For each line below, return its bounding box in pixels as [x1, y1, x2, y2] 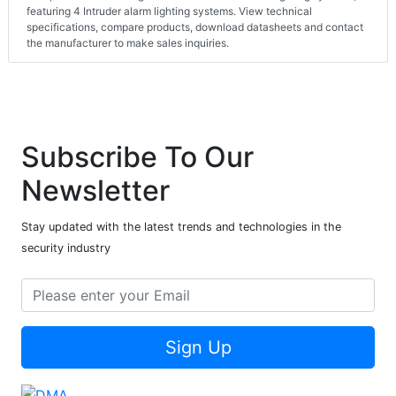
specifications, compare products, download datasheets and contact [27, 20, 363, 34]
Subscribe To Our [21, 140, 254, 175]
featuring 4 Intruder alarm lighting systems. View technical [27, 4, 312, 19]
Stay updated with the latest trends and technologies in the [21, 220, 341, 234]
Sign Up [164, 337, 232, 359]
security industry [21, 241, 110, 255]
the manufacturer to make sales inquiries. [27, 36, 229, 50]
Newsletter [21, 173, 170, 209]
